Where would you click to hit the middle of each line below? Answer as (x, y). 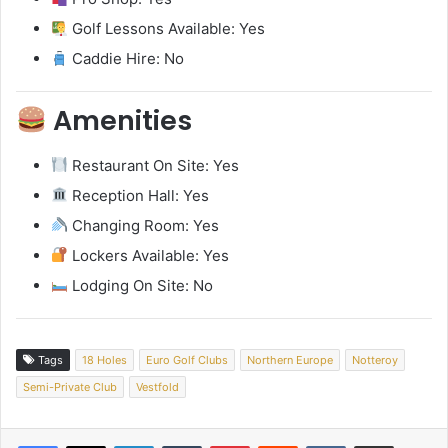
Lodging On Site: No (141, 285)
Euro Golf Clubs (187, 359)
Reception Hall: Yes (139, 195)
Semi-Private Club (70, 386)
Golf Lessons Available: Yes (167, 29)
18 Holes (104, 359)
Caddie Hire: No (126, 59)
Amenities (119, 121)
